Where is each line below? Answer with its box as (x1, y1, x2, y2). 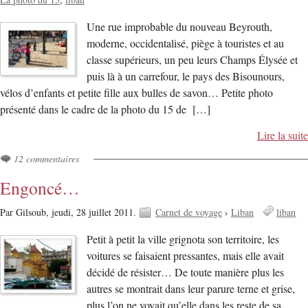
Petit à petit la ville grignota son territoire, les (87, 232, 280, 247)
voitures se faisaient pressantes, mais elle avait (87, 248, 285, 264)
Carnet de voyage (155, 206, 222, 219)
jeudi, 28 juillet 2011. (52, 206, 139, 219)
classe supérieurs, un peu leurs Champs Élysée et (87, 52, 298, 67)
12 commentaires (14, 151, 79, 165)
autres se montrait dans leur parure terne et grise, (87, 281, 296, 297)
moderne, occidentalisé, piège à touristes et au (87, 35, 285, 51)
